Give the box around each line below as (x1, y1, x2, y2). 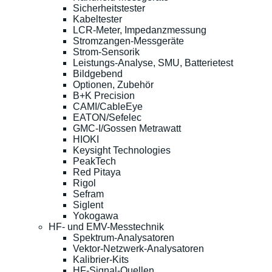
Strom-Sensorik (73, 46, 140, 57)
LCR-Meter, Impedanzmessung (73, 24, 206, 35)
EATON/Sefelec (73, 112, 141, 123)
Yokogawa (73, 210, 118, 221)
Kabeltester (73, 13, 122, 24)
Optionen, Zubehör (73, 79, 154, 90)
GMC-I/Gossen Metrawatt (73, 123, 181, 134)
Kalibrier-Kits (73, 254, 129, 265)
